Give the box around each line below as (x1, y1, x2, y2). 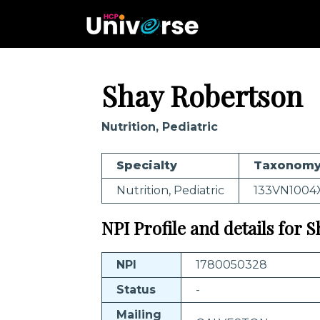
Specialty (116, 159, 177, 172)
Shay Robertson (101, 76, 303, 114)
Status (116, 283, 156, 296)
